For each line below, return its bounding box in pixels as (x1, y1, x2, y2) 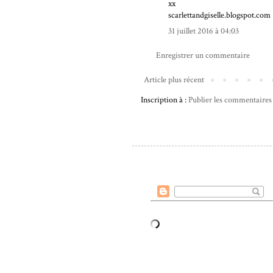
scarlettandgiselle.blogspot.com (168, 10, 271, 21)
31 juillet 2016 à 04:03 (168, 26, 239, 37)
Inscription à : (141, 94, 188, 106)
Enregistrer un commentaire (156, 50, 250, 62)
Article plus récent (144, 74, 204, 86)
